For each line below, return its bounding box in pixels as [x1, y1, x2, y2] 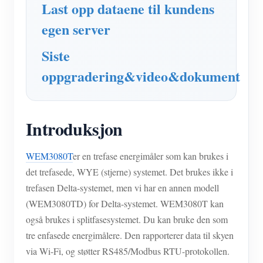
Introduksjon [26, 116, 123, 141]
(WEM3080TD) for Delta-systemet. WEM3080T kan [26, 197, 224, 210]
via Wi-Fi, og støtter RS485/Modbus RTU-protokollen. [26, 245, 230, 257]
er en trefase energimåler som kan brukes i [73, 150, 228, 162]
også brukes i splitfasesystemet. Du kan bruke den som [26, 213, 228, 225]
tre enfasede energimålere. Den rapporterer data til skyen [26, 229, 234, 241]
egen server [42, 19, 110, 39]
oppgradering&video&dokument [42, 66, 240, 86]
